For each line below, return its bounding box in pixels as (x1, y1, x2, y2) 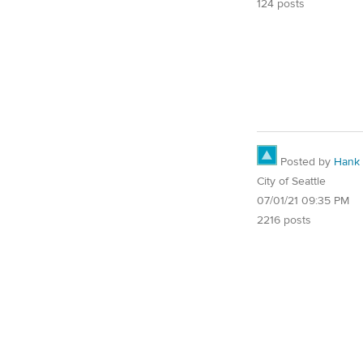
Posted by (277, 155, 334, 169)
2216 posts (257, 213, 311, 228)
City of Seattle (257, 174, 326, 189)
